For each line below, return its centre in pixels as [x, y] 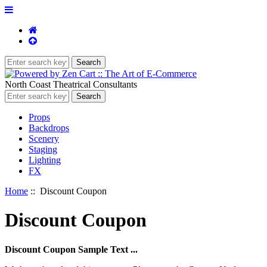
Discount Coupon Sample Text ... [71, 249]
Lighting [45, 160]
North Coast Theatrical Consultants [71, 84]
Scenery [44, 139]
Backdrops [49, 128]
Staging [43, 149]
